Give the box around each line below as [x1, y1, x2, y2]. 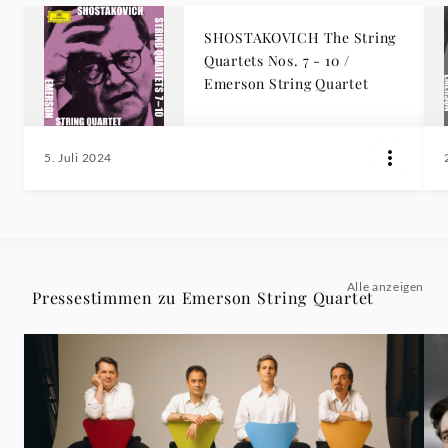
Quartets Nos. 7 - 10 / [204, 50, 350, 70]
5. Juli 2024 [44, 149, 112, 165]
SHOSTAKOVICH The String [204, 27, 396, 47]
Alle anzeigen [346, 278, 424, 294]
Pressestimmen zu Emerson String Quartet [32, 286, 375, 308]
